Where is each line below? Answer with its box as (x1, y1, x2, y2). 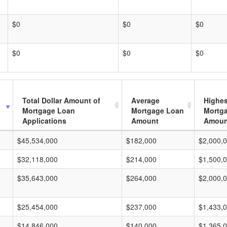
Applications (22, 116, 66, 126)
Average (131, 95, 160, 105)
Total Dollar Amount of (22, 95, 100, 105)
